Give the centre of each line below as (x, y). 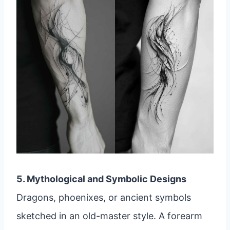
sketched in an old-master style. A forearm (109, 216)
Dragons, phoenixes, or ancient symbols (104, 198)
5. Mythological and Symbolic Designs (101, 179)
